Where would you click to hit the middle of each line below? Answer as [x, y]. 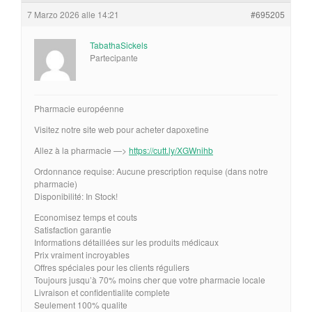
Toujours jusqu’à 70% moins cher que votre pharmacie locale [150, 279]
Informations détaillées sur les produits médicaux [126, 242]
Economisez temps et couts [86, 217]
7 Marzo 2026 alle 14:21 [73, 14]
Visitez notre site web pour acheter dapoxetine [122, 129]
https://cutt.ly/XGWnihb [171, 150]
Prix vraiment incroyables [82, 254]
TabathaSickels [119, 45]
